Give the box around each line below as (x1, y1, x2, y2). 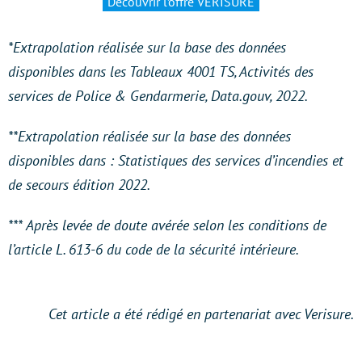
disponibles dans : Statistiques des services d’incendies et (8, 150, 343, 170)
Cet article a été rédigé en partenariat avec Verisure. (48, 304, 354, 323)
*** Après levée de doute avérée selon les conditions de (8, 215, 326, 234)
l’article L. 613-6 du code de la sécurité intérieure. (8, 239, 299, 259)
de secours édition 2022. (8, 175, 150, 194)
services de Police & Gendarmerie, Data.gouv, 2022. (8, 86, 308, 105)
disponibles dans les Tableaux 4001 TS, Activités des (8, 61, 314, 81)
